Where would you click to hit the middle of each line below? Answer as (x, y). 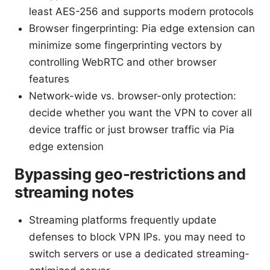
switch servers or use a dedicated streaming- (139, 253)
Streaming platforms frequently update (123, 220)
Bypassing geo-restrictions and (130, 174)
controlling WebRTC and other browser (123, 62)
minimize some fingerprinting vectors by (125, 45)
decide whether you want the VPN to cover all (140, 112)
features (49, 79)
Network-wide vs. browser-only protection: (133, 96)
